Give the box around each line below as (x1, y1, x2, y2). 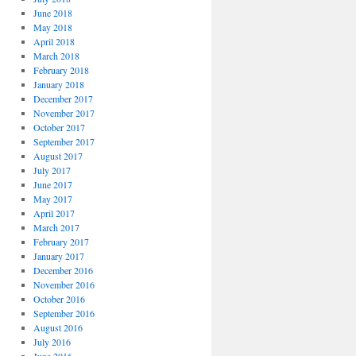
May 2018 (33, 21, 72, 33)
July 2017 (33, 164, 71, 176)
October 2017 (33, 121, 85, 133)
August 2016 (33, 321, 83, 334)
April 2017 (33, 207, 75, 219)
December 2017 (33, 92, 93, 105)
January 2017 (33, 250, 84, 262)
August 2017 (33, 149, 83, 162)
